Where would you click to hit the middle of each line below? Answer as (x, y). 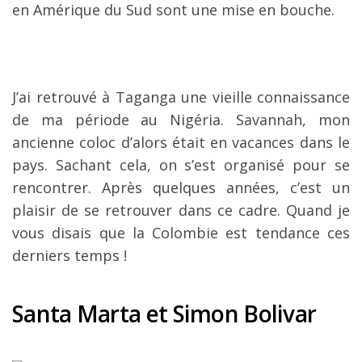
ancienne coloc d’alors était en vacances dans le (181, 142)
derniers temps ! (69, 255)
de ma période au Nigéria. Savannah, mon (181, 119)
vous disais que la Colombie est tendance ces (181, 232)
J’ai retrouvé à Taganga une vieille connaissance (181, 97)
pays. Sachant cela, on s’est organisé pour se (181, 164)
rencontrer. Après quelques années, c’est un (181, 187)
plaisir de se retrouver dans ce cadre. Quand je (181, 210)
